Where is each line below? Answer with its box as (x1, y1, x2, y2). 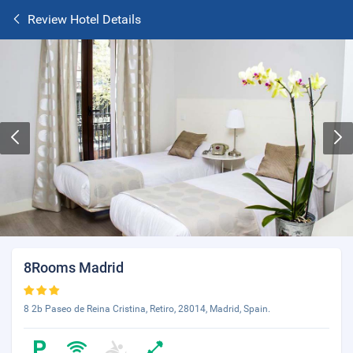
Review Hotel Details (28, 12, 141, 27)
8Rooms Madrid (24, 259, 124, 276)
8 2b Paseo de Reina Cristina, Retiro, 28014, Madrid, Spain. (24, 303, 270, 314)
